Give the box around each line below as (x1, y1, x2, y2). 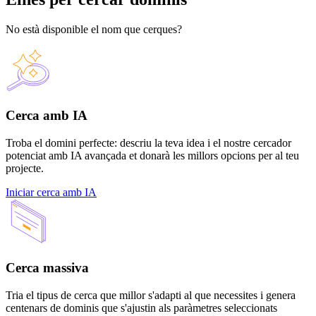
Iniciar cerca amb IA (6, 186, 97, 199)
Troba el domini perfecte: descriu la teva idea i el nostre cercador (6, 137, 291, 150)
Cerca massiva (6, 260, 89, 275)
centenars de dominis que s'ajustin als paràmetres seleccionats (6, 301, 277, 314)
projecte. (6, 162, 44, 175)
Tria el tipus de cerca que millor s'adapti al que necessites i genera (6, 288, 296, 301)
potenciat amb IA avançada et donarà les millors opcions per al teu (6, 150, 299, 162)
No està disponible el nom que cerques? (6, 23, 182, 35)
